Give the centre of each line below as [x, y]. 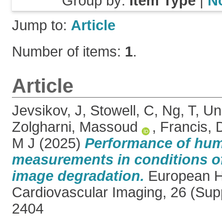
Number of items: [68, 52]
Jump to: [41, 25]
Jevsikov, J [47, 110]
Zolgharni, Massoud [75, 127]
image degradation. [78, 176]
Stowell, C [122, 110]
